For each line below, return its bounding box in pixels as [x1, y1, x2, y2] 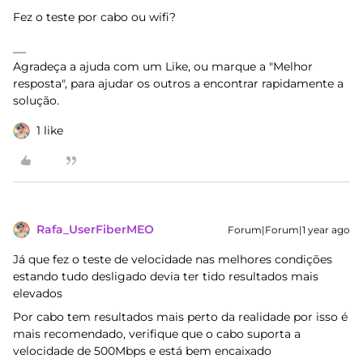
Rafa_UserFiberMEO [36, 222, 154, 237]
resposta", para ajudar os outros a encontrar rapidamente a [13, 76, 344, 91]
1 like [36, 123, 63, 138]
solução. [13, 93, 59, 108]
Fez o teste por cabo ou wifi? [13, 10, 176, 24]
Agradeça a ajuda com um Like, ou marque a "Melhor [13, 59, 313, 74]
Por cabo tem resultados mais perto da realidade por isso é [13, 310, 348, 324]
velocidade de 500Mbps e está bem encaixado [13, 344, 271, 358]
